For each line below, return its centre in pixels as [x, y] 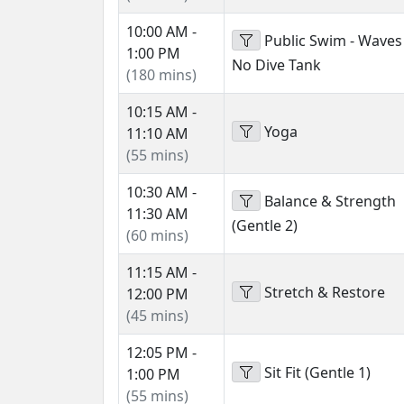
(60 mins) [157, 235]
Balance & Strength [328, 201]
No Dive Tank [276, 65]
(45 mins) [157, 316]
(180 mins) [161, 75]
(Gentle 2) [265, 226]
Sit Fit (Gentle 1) [316, 372]
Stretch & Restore [323, 292]
